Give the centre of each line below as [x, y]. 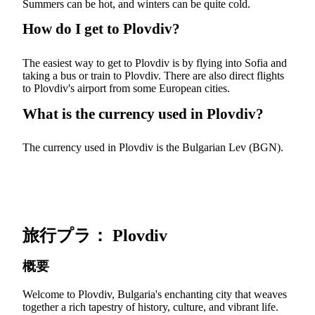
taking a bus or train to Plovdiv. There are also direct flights [153, 76]
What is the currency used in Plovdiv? [143, 113]
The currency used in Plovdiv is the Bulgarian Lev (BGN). [153, 148]
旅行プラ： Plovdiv [95, 236]
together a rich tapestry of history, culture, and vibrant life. [150, 307]
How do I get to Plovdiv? [101, 29]
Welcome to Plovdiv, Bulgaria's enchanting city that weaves [155, 295]
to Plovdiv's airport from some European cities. [126, 89]
